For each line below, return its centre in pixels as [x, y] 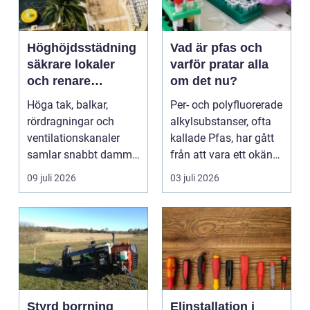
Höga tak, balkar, [67, 105]
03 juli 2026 [195, 178]
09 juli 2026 [52, 178]
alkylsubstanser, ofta [221, 122]
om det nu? [204, 81]
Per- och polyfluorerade [226, 105]
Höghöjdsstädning [82, 48]
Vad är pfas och [216, 48]
